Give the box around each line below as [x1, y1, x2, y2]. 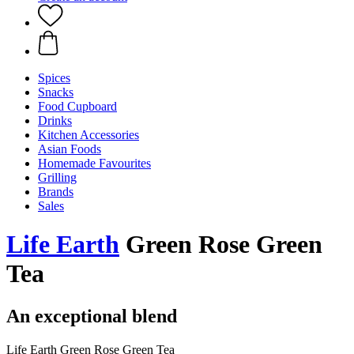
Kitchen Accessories [38, 128, 139, 141]
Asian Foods [38, 142, 101, 156]
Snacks [38, 85, 73, 99]
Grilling [38, 171, 77, 184]
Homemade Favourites [38, 156, 151, 170]
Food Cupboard [38, 100, 117, 113]
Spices [38, 71, 70, 85]
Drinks [38, 114, 72, 127]
